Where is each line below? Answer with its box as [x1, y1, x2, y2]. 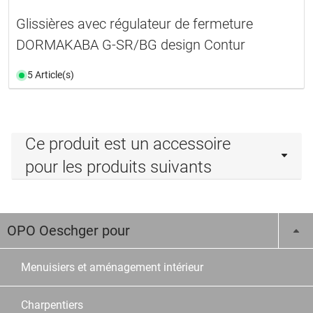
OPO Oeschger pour [7, 222, 130, 240]
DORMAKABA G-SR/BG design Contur [16, 36, 245, 54]
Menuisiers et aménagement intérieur [21, 261, 203, 275]
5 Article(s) [27, 69, 74, 81]
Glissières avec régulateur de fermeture [16, 15, 253, 33]
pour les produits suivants [25, 157, 212, 177]
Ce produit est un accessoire [25, 134, 231, 154]
